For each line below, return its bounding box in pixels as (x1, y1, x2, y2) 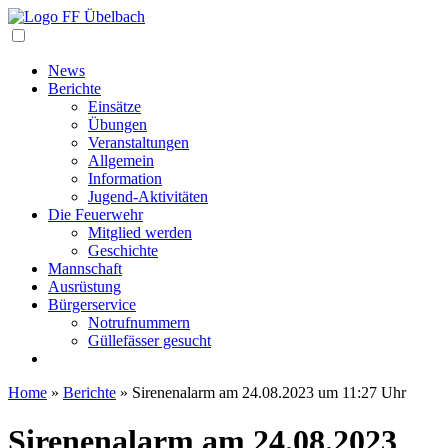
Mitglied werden (88, 224, 192, 241)
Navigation (27, 25, 97, 42)
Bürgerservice (48, 296, 136, 313)
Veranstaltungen (88, 134, 189, 151)
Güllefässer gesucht (88, 332, 211, 349)
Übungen (88, 116, 147, 133)
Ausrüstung (48, 278, 121, 295)
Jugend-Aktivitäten (88, 188, 208, 205)
